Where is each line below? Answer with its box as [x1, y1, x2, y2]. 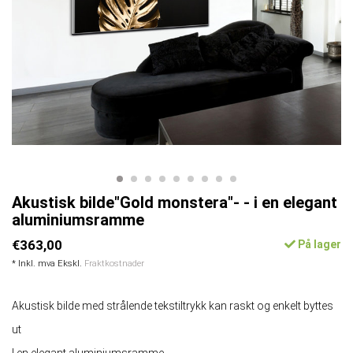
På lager [295, 238, 341, 251]
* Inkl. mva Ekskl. [12, 258, 84, 269]
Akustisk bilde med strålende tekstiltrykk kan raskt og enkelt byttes [12, 299, 333, 313]
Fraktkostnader [84, 258, 144, 269]
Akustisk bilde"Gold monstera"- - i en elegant [12, 193, 337, 213]
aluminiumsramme [12, 210, 144, 230]
